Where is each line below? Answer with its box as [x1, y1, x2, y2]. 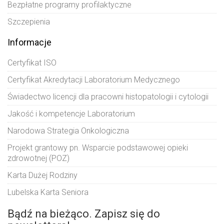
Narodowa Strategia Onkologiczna [7, 126, 129, 136]
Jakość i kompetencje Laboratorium [7, 109, 135, 119]
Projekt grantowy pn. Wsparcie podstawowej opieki [7, 143, 188, 153]
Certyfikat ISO [7, 58, 56, 68]
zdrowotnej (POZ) [7, 153, 69, 163]
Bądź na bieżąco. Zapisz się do [7, 207, 160, 220]
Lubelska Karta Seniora [7, 187, 88, 197]
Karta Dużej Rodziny [7, 170, 77, 180]
